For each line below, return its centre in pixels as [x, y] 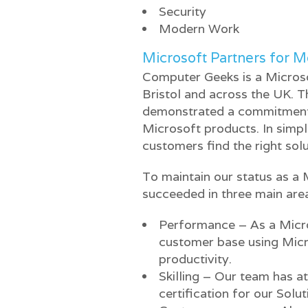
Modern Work [199, 29]
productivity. [195, 259]
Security [183, 11]
